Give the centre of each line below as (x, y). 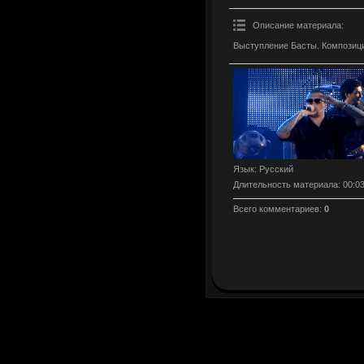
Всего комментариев (276, 209)
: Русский (274, 169)
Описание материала (297, 25)
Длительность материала (286, 185)
